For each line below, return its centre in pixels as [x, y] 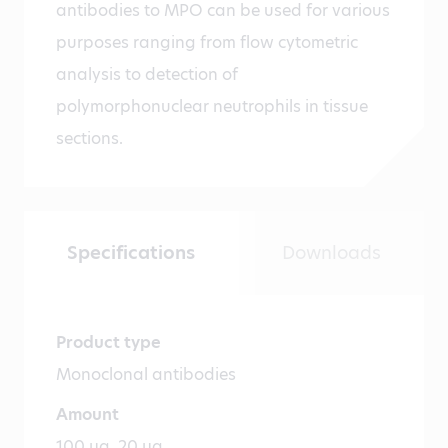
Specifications [131, 253]
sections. [89, 139]
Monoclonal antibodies [146, 375]
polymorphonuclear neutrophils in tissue [212, 107]
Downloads [331, 253]
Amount [87, 415]
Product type [108, 343]
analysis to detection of [147, 75]
